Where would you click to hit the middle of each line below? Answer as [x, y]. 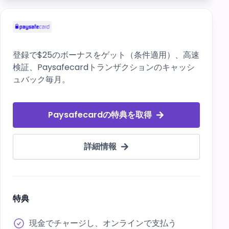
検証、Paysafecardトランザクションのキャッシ [104, 67]
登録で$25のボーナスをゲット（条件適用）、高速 [106, 55]
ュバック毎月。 [41, 79]
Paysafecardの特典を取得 [100, 115]
